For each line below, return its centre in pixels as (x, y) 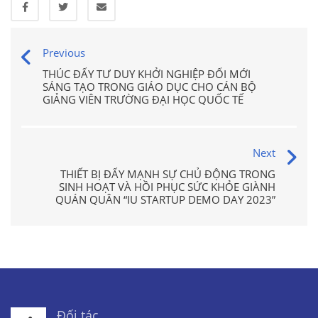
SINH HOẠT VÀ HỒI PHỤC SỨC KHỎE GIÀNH (167, 186)
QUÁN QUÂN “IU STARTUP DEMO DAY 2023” (165, 199)
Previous (64, 52)
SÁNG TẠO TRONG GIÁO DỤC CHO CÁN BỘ (149, 86)
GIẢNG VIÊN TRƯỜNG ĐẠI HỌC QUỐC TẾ (143, 99)
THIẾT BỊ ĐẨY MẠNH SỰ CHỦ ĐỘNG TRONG (168, 174)
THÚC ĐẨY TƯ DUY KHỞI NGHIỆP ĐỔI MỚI (147, 73)
